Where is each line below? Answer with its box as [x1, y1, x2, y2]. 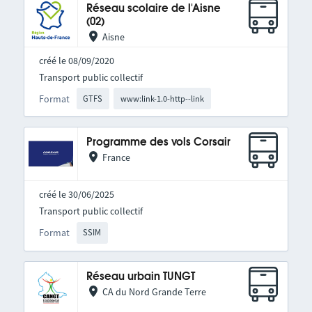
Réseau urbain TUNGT [86, 271, 195, 282]
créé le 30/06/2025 [38, 188, 114, 201]
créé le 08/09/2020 [38, 54, 114, 67]
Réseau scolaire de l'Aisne [86, 3, 221, 14]
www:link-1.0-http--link [120, 93, 205, 104]
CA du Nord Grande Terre [102, 285, 206, 298]
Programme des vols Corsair [86, 137, 231, 148]
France [102, 151, 130, 164]
